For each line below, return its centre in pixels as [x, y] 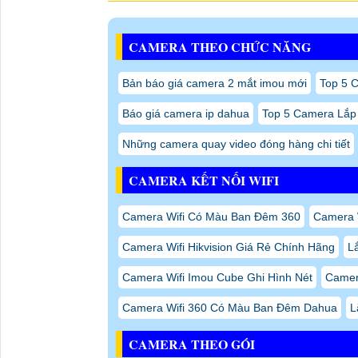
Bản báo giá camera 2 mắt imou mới [214, 83]
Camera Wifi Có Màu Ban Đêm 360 [211, 216]
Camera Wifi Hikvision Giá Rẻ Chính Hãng [228, 247]
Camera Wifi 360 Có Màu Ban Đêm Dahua [229, 307]
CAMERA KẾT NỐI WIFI [203, 180]
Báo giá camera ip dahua [185, 113]
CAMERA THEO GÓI [191, 344]
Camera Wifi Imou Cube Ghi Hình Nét [217, 277]
